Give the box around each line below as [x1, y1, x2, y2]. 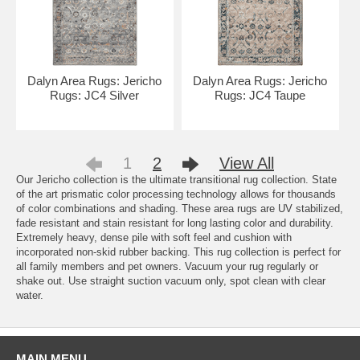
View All [219, 154, 274, 172]
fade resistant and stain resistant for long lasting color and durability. [16, 217, 333, 229]
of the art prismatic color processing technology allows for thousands [16, 188, 336, 200]
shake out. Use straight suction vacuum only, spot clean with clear [16, 275, 325, 287]
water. [16, 289, 43, 301]
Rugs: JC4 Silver [50, 88, 140, 102]
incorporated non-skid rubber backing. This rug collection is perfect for [16, 246, 341, 258]
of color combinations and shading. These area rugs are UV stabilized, [16, 202, 343, 215]
